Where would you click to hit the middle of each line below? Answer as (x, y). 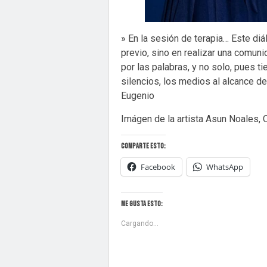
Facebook (158, 167)
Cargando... (140, 223)
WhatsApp (225, 167)
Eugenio (138, 96)
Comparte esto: (143, 146)
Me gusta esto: (142, 204)
